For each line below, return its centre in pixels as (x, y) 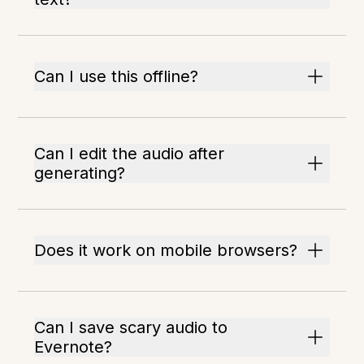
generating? (80, 173)
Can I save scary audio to (131, 327)
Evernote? (74, 347)
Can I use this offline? (117, 76)
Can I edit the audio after (130, 154)
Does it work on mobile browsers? (166, 250)
